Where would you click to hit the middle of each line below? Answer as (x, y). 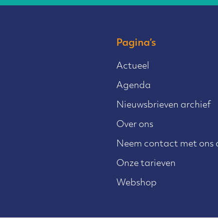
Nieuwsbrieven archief (163, 105)
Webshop (136, 183)
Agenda (134, 86)
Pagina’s (136, 43)
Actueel (133, 66)
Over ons (135, 125)
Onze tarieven (146, 163)
